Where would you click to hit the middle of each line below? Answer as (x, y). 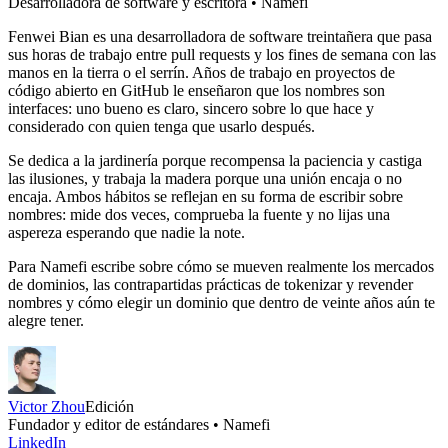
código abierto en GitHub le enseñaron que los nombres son (196, 91)
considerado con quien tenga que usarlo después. (161, 127)
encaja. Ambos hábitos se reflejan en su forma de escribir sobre (205, 197)
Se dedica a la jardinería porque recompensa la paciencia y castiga (215, 161)
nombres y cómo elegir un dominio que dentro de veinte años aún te (221, 303)
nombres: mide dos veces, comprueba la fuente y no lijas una (199, 215)
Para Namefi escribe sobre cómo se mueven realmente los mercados (221, 267)
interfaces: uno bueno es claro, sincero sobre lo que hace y (191, 109)
